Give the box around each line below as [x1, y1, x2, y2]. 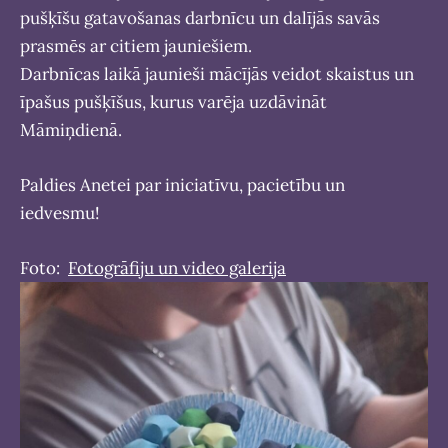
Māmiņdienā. [20, 118, 122, 141]
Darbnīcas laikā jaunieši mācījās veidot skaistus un [20, 62, 414, 85]
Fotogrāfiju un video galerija [68, 256, 286, 279]
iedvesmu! [20, 201, 100, 224]
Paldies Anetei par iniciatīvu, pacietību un [20, 173, 345, 196]
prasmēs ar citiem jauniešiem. [20, 34, 252, 57]
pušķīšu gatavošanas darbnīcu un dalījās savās [20, 6, 380, 29]
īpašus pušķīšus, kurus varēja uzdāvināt [20, 90, 327, 113]
